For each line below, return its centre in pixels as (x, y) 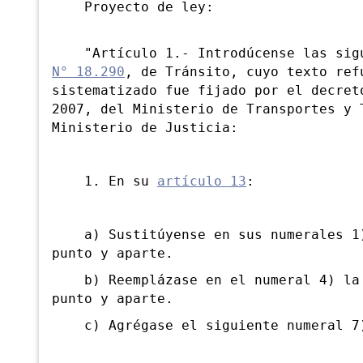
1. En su (105, 182)
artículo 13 (202, 182)
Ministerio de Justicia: (145, 128)
